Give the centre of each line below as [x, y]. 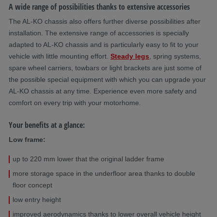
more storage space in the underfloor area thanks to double [104, 173]
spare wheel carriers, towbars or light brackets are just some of [105, 68]
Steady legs [130, 56]
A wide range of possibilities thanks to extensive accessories [99, 7]
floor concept [32, 185]
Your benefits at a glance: [47, 125]
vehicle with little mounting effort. [60, 56]
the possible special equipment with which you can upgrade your [107, 79]
